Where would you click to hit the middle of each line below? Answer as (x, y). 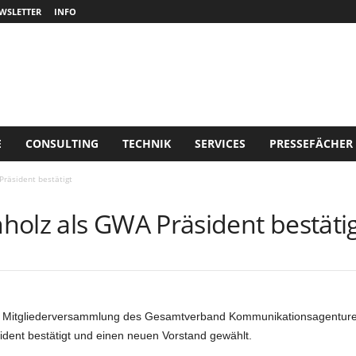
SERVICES (220, 143)
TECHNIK (146, 143)
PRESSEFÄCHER (311, 143)
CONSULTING (62, 143)
